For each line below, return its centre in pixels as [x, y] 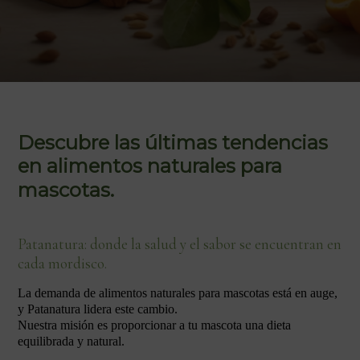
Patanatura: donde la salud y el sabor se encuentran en [180, 244]
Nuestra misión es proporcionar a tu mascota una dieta [154, 325]
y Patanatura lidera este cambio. [98, 309]
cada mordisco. [62, 263]
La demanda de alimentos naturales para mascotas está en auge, [178, 293]
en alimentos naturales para [150, 166]
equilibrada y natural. [71, 341]
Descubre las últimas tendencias [173, 143]
